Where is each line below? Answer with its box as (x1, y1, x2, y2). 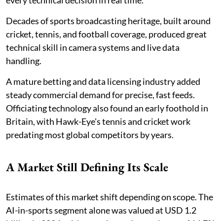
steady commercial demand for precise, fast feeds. (6, 89, 195, 101)
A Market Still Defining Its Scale (6, 159, 168, 175)
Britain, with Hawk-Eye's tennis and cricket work (6, 116, 190, 127)
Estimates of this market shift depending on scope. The (6, 191, 213, 203)
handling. (6, 55, 43, 67)
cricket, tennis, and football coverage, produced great (6, 29, 207, 40)
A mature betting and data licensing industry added (6, 76, 200, 87)
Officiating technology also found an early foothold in (6, 103, 208, 114)
